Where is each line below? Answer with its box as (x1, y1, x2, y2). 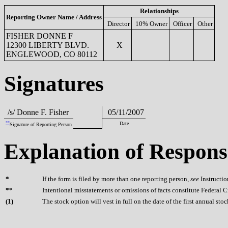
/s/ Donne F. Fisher (6, 107, 69, 117)
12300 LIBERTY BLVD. (6, 40, 89, 49)
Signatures (4, 71, 104, 96)
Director (107, 19, 130, 27)
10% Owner (135, 19, 167, 27)
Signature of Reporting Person (10, 121, 72, 127)
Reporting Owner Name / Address (6, 13, 102, 21)
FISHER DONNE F (6, 31, 73, 40)
